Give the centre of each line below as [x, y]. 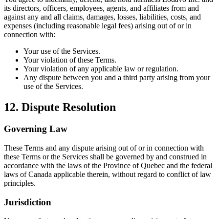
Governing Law [36, 129]
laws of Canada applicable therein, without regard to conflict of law [108, 174]
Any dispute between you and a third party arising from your [117, 78]
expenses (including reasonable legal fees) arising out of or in [98, 26]
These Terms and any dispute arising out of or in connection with [104, 148]
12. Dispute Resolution [60, 107]
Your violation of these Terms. [70, 60]
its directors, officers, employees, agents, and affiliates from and [101, 8]
